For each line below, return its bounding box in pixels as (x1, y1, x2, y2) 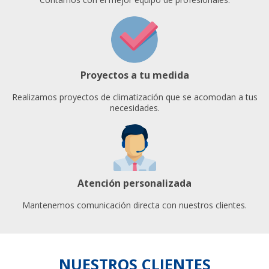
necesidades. (109, 102, 160, 114)
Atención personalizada (77, 177, 192, 190)
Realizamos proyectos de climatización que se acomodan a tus (11, 91, 258, 103)
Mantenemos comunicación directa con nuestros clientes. (22, 199, 247, 211)
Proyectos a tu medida (80, 68, 189, 82)
